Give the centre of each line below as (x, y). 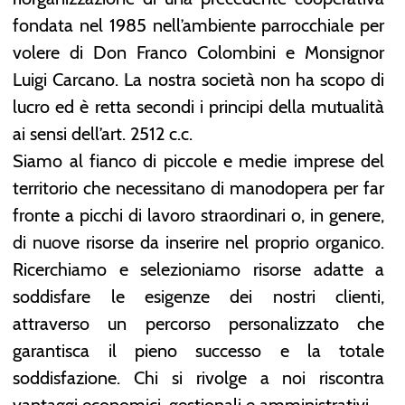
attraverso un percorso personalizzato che (199, 323)
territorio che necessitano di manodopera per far (199, 188)
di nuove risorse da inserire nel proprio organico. (199, 242)
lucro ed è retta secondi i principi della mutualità (199, 106)
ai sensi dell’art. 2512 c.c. (103, 133)
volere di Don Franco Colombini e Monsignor (199, 52)
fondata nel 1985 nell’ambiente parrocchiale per (199, 25)
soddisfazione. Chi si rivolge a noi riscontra (199, 377)
